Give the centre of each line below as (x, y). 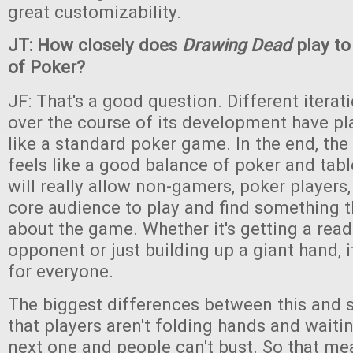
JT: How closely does (95, 45)
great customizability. (95, 12)
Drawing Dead (237, 45)
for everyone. (61, 271)
